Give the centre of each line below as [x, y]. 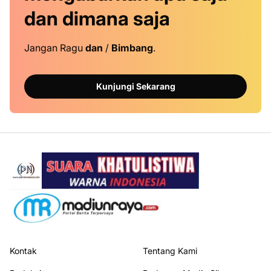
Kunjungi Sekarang [135, 87]
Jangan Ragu [55, 47]
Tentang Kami [170, 250]
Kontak [23, 250]
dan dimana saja [97, 18]
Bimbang [132, 47]
